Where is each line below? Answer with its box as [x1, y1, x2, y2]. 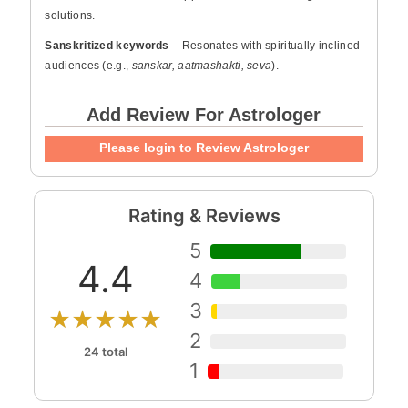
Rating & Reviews [127, 205, 280, 227]
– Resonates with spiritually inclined [168, 39, 361, 52]
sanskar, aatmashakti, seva [131, 59, 272, 72]
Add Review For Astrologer [87, 105, 321, 125]
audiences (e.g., [45, 59, 132, 72]
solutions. [45, 9, 96, 22]
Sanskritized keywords [45, 39, 169, 52]
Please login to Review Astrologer [98, 140, 309, 155]
